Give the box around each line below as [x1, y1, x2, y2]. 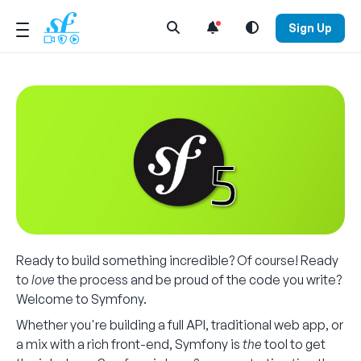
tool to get [262, 335, 326, 352]
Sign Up [288, 20, 332, 35]
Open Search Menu [164, 18, 283, 35]
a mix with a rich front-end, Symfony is [16, 335, 243, 352]
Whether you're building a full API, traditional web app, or [16, 316, 343, 333]
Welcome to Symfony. [16, 290, 147, 307]
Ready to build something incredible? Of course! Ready [16, 251, 338, 268]
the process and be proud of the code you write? [55, 271, 342, 288]
